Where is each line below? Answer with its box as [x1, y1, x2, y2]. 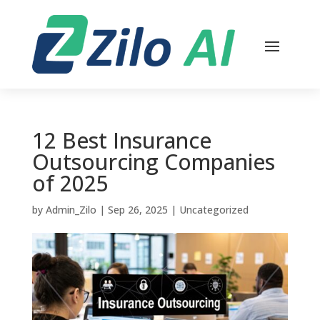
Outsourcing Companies [31, 146, 275, 176]
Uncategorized [179, 202, 249, 216]
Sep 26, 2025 [107, 202, 168, 216]
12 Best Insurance [31, 125, 211, 155]
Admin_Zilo [45, 202, 96, 216]
